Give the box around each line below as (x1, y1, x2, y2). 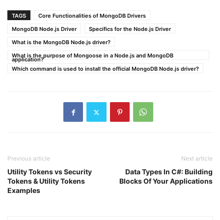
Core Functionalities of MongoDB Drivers (38, 12, 146, 19)
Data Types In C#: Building (125, 167, 213, 176)
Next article (181, 155, 213, 162)
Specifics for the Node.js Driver (89, 26, 171, 32)
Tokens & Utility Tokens (7, 177, 85, 185)
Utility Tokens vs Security (7, 167, 92, 176)
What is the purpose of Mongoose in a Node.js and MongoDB (12, 52, 173, 59)
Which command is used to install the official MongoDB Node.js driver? (12, 65, 199, 72)
